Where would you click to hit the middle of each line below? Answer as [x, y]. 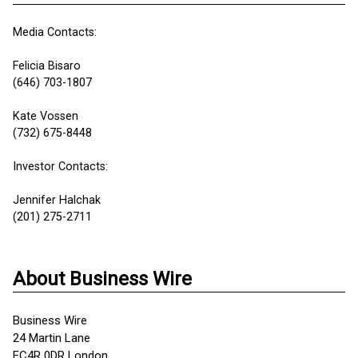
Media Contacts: [55, 32]
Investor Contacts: [60, 167]
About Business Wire [102, 279]
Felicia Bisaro [47, 66]
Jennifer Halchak [57, 200]
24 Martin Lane [52, 338]
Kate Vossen [46, 116]
